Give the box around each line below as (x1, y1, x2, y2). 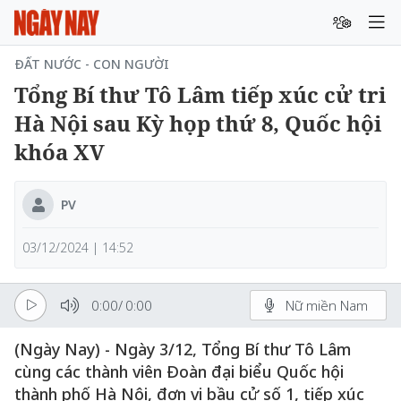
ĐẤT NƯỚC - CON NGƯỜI (14, 55, 169, 73)
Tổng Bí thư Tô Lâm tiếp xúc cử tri (14, 80, 386, 109)
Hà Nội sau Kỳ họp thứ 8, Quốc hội (14, 108, 381, 138)
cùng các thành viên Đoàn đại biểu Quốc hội (14, 361, 344, 382)
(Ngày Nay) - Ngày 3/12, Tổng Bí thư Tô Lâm (14, 338, 351, 360)
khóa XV (14, 137, 105, 166)
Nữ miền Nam (286, 295, 368, 314)
